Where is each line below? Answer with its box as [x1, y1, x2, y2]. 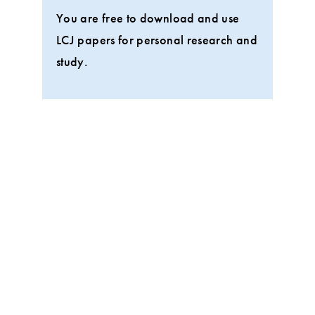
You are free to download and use [56, 9, 240, 26]
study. [56, 53, 89, 70]
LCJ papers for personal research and [56, 31, 257, 48]
